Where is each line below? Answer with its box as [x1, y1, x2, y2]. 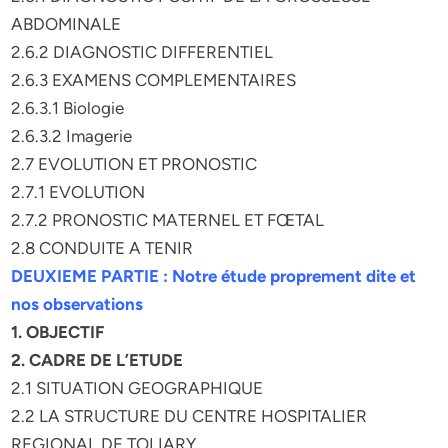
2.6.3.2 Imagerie [11, 126, 133, 146]
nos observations [11, 294, 144, 314]
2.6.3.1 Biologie [11, 98, 125, 118]
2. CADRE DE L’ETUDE [11, 350, 184, 370]
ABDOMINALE [11, 14, 122, 34]
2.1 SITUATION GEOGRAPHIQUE [11, 378, 264, 398]
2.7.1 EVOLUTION [11, 182, 146, 202]
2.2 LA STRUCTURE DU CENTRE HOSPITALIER [11, 406, 368, 426]
